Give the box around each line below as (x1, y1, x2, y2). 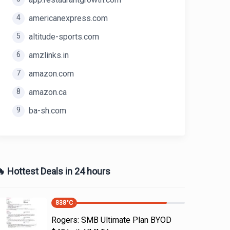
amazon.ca (29, 87, 67, 97)
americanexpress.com (29, 13, 108, 23)
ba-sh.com (29, 106, 66, 116)
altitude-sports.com (29, 32, 99, 42)
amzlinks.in (29, 50, 69, 60)
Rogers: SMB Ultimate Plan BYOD (51, 215, 171, 225)
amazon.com (29, 69, 74, 79)
